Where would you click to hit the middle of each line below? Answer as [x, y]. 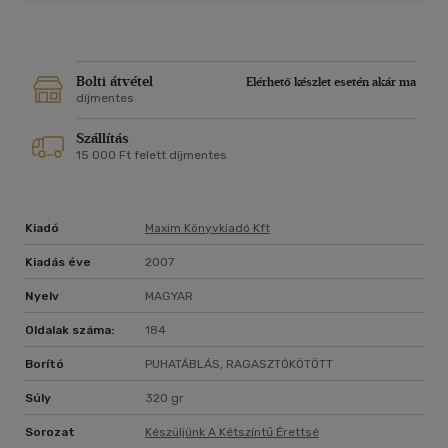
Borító [44, 364]
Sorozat [50, 432]
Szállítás [102, 139]
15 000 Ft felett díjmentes [151, 155]
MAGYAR [169, 296]
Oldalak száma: [69, 330]
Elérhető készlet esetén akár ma [331, 82]
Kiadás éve [58, 262]
